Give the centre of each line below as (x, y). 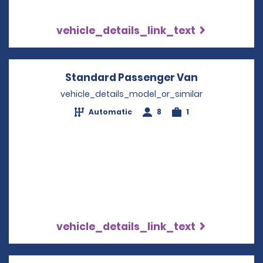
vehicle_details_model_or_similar (131, 94)
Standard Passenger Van (131, 77)
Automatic (110, 112)
